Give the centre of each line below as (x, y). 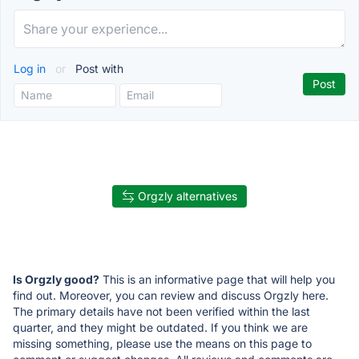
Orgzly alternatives (188, 196)
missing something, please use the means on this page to (162, 343)
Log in (31, 68)
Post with (98, 68)
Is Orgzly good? (56, 279)
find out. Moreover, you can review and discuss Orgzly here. (171, 295)
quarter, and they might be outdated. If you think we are (160, 327)
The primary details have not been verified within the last (161, 311)
